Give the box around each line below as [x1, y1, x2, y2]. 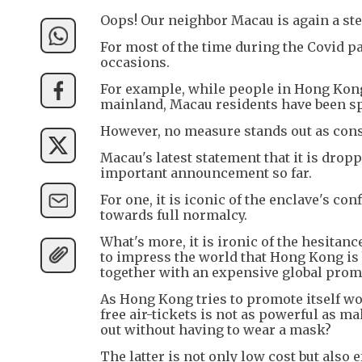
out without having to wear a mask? [100, 321, 331, 338]
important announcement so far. [100, 164, 312, 181]
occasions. [100, 53, 170, 70]
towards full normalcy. [100, 206, 247, 223]
